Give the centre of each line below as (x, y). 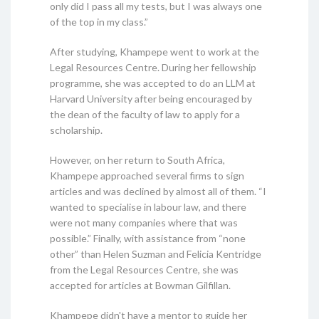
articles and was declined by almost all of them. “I (158, 191)
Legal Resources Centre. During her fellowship (153, 67)
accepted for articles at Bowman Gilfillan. (140, 285)
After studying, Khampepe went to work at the (155, 51)
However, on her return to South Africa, (137, 159)
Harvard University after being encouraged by (151, 98)
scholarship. (76, 130)
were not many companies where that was (144, 222)
